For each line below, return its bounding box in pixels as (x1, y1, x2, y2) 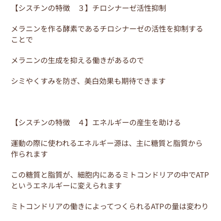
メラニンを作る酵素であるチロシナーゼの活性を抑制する (11, 23, 204, 34)
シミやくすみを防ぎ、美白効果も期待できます (11, 75, 166, 86)
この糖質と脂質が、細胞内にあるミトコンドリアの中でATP (11, 169, 210, 180)
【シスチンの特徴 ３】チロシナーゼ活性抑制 (11, 2, 167, 13)
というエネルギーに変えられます (11, 180, 122, 190)
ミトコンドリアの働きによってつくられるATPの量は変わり (11, 200, 209, 211)
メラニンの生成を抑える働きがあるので (11, 54, 145, 65)
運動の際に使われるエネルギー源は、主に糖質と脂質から (11, 137, 203, 148)
